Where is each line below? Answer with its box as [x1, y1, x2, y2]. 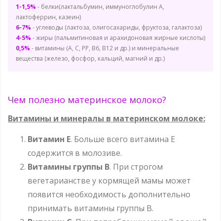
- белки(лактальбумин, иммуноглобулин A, [36, 2, 164, 11]
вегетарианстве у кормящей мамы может [28, 175, 191, 186]
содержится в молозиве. [28, 147, 122, 158]
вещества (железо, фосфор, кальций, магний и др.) [16, 54, 165, 63]
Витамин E [28, 133, 71, 145]
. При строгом [110, 161, 163, 172]
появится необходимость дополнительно [28, 188, 190, 200]
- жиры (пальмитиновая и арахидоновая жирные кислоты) [31, 33, 205, 42]
